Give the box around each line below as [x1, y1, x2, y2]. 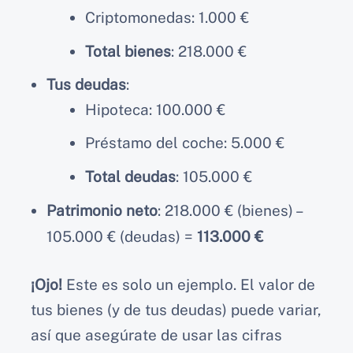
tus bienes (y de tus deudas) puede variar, [31, 301, 321, 319]
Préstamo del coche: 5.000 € [84, 133, 284, 151]
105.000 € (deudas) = [46, 227, 197, 245]
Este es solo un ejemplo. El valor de [62, 276, 315, 294]
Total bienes [84, 42, 171, 60]
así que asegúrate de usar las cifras [31, 326, 282, 344]
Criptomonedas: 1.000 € [84, 8, 249, 26]
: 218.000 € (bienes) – [158, 201, 302, 219]
